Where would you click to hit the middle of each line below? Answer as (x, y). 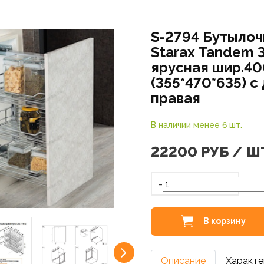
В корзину (224, 221)
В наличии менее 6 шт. (196, 125)
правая (175, 98)
